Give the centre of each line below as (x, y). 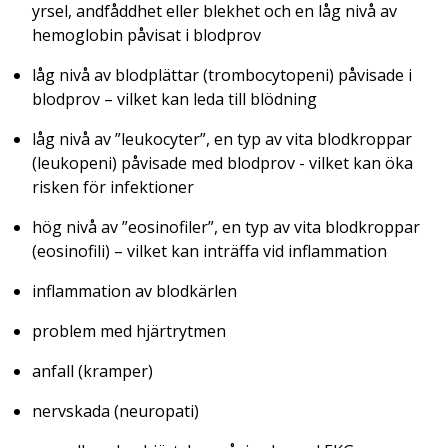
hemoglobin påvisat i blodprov (146, 34)
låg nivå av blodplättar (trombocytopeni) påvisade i (222, 74)
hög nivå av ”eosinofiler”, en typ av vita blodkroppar (226, 226)
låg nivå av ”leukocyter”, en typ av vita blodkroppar (222, 138)
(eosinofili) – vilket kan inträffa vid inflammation (209, 250)
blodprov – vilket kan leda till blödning (174, 98)
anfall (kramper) (92, 370)
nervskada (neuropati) (115, 410)
